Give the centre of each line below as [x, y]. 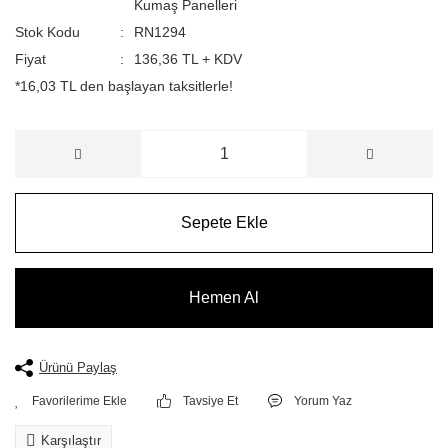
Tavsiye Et [211, 401]
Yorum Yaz [323, 401]
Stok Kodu [47, 32]
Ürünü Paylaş [78, 367]
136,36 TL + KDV [187, 59]
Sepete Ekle [224, 222]
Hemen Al [224, 297]
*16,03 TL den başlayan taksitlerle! [124, 86]
